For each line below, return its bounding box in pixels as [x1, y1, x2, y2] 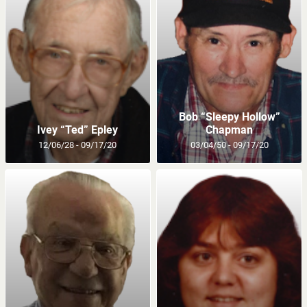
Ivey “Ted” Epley [37, 123, 119, 136]
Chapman [206, 123, 254, 136]
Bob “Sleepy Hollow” [178, 110, 280, 123]
